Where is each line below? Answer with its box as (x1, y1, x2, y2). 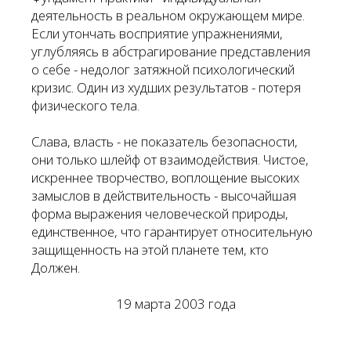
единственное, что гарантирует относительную (31, 223, 313, 241)
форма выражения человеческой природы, (31, 204, 289, 223)
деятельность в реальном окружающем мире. (31, 6, 306, 24)
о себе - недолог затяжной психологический (31, 60, 295, 78)
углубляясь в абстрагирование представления (31, 42, 311, 60)
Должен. (31, 259, 81, 277)
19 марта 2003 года (115, 295, 236, 313)
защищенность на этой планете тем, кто (31, 241, 270, 259)
